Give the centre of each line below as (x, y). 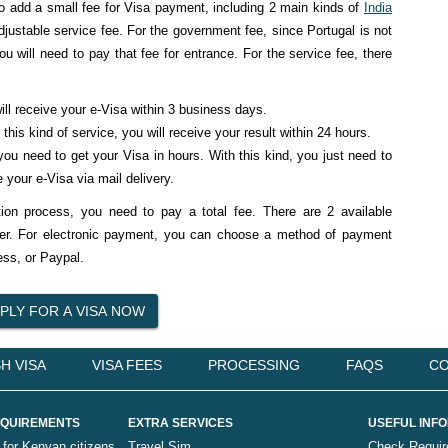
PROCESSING (254, 365)
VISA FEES (127, 365)
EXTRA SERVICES (180, 423)
